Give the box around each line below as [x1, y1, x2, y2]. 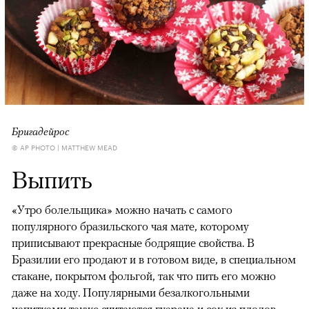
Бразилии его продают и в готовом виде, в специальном [12, 252, 296, 266]
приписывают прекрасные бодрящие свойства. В [12, 235, 255, 250]
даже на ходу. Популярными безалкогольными [12, 285, 250, 299]
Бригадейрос [12, 124, 70, 137]
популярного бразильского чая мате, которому [12, 219, 249, 233]
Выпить [12, 164, 92, 194]
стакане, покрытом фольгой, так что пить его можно [12, 268, 276, 283]
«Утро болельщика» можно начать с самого [12, 202, 232, 217]
